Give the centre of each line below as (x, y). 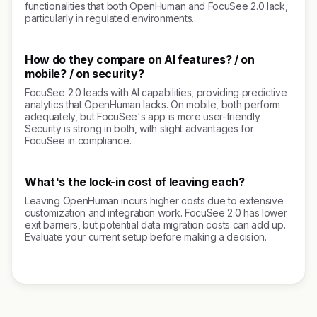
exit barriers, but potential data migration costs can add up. (155, 225)
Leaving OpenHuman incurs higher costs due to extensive (154, 201)
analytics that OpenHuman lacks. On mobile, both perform (153, 104)
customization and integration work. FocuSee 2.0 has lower (156, 213)
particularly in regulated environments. (109, 18)
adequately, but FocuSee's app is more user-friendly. (143, 116)
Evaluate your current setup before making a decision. (146, 237)
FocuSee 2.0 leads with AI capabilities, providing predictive (156, 92)
